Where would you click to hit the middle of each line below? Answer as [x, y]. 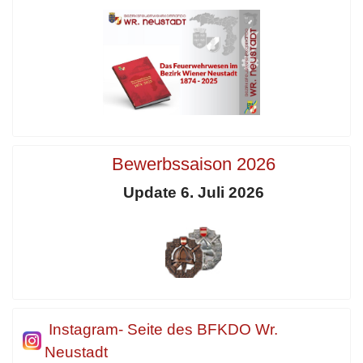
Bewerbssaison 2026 [194, 164]
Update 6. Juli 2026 [194, 192]
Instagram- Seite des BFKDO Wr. [163, 330]
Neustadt [76, 352]
